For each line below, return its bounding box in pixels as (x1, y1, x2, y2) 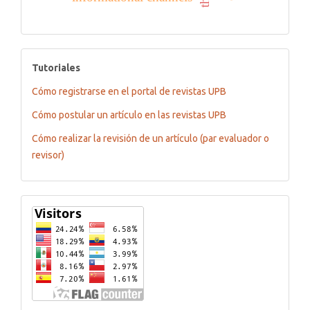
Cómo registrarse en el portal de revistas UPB (32, 86, 226, 98)
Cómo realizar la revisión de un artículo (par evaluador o (32, 133, 269, 145)
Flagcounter (31, 202, 87, 214)
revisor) (32, 149, 64, 161)
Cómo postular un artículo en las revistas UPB (32, 109, 226, 121)
